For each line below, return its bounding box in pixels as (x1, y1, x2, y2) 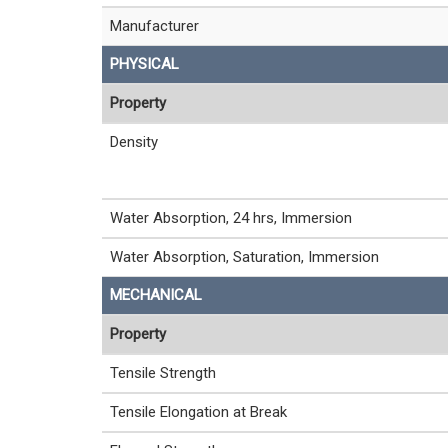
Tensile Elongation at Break (110, 403, 287, 421)
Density (110, 133, 158, 151)
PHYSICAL (110, 55, 179, 73)
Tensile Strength (110, 364, 216, 382)
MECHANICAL (110, 286, 202, 304)
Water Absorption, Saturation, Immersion (110, 248, 379, 266)
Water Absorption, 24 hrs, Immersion (110, 209, 352, 227)
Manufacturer (110, 17, 199, 35)
